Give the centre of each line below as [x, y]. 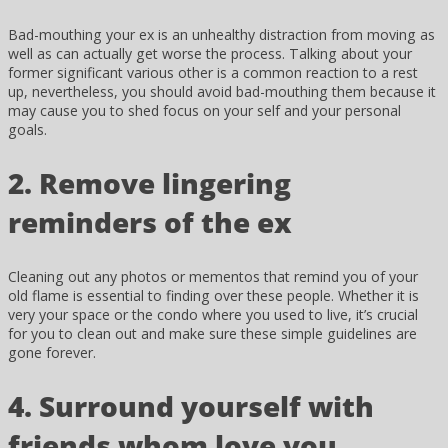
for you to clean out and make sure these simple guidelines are [212, 334]
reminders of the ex [150, 222]
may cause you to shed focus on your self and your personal [204, 111]
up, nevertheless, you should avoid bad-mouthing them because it [222, 92]
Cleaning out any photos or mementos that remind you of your [213, 277]
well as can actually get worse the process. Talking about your [210, 54]
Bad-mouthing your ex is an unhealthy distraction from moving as [221, 35]
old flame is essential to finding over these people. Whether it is [213, 296]
